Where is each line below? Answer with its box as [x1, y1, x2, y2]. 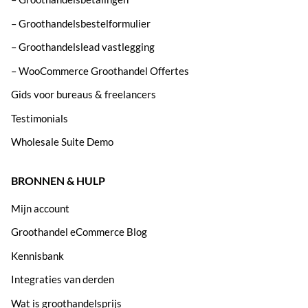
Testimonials [11, 111, 68, 124]
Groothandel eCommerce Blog [11, 225, 147, 239]
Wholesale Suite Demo [11, 135, 113, 148]
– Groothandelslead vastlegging [11, 41, 155, 54]
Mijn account [11, 201, 69, 214]
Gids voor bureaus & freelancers [11, 88, 156, 101]
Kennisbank [11, 249, 64, 262]
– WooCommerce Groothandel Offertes [11, 64, 189, 77]
